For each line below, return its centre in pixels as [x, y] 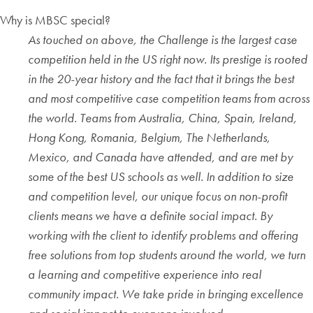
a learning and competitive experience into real [145, 275]
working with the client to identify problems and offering [163, 235]
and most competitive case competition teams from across [169, 99]
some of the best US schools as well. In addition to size [161, 177]
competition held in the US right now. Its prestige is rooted [168, 59]
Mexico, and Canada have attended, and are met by [160, 157]
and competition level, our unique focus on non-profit [158, 196]
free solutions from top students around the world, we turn [167, 255]
